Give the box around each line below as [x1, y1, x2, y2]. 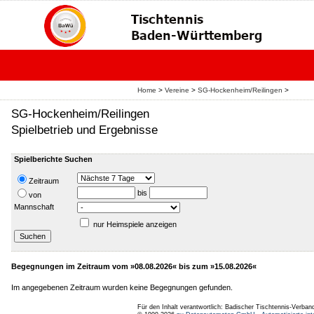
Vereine [165, 86, 189, 94]
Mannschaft [14, 203, 54, 211]
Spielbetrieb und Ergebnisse [11, 123, 158, 137]
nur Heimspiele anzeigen [90, 220, 179, 228]
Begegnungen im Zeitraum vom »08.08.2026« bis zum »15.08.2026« [11, 262, 257, 271]
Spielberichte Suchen [14, 155, 93, 163]
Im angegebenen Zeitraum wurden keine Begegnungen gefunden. [11, 283, 233, 292]
